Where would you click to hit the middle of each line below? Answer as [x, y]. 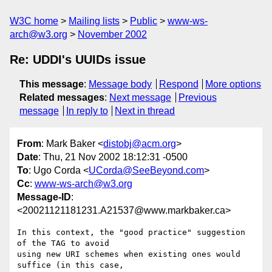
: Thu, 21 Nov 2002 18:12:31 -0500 [113, 157]
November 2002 [112, 34]
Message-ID [44, 197]
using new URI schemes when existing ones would [129, 254]
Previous [197, 97]
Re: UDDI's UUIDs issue [78, 59]
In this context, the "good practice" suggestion [131, 233]
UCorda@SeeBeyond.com [146, 171]
